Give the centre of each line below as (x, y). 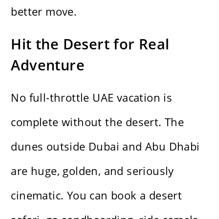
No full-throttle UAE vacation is (92, 98)
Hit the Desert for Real (90, 44)
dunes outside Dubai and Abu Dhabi (105, 146)
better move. (44, 11)
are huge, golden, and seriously (92, 171)
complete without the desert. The (98, 122)
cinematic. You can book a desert (97, 195)
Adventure (48, 65)
